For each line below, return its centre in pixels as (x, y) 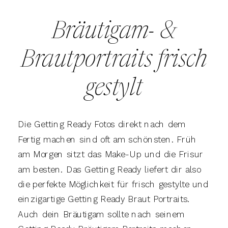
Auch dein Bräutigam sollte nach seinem (101, 214)
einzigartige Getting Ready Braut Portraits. (104, 199)
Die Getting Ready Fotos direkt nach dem (102, 124)
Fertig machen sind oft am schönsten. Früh (107, 139)
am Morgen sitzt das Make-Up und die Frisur (111, 154)
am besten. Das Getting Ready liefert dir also (109, 169)
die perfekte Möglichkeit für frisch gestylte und (113, 184)
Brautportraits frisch (114, 60)
